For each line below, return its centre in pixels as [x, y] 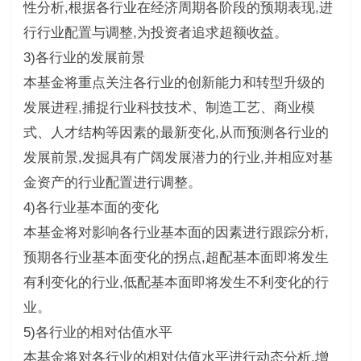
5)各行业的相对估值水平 [98, 332]
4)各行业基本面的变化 [91, 207]
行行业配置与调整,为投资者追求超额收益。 [155, 32]
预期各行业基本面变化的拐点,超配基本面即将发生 [176, 257]
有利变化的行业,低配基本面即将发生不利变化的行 [176, 282]
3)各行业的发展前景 [84, 57]
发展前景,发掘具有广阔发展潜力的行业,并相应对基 [178, 157]
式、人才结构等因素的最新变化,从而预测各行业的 [176, 132]
